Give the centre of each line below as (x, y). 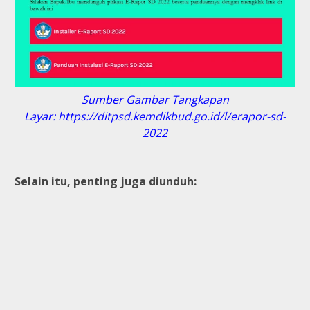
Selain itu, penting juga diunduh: (106, 182)
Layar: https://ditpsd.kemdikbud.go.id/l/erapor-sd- (155, 117)
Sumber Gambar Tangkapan (155, 100)
